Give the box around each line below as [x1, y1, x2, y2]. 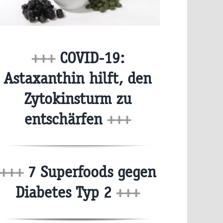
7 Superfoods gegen [23, 162, 156, 182]
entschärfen [24, 110, 107, 129]
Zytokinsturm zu [24, 89, 131, 109]
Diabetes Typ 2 [15, 183, 116, 203]
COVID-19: [55, 48, 124, 68]
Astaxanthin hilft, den [3, 69, 152, 89]
